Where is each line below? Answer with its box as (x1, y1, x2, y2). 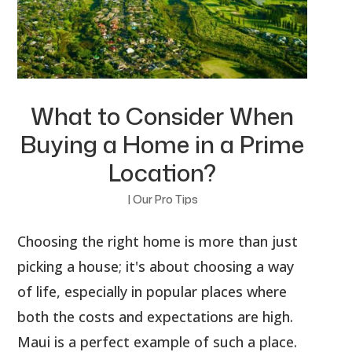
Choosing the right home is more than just (17, 231, 299, 251)
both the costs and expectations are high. (17, 306, 294, 326)
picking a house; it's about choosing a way (17, 256, 295, 276)
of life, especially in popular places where (17, 281, 288, 301)
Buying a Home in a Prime (20, 126, 304, 161)
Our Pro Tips (132, 191, 198, 207)
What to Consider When (31, 98, 294, 133)
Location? (108, 155, 216, 189)
